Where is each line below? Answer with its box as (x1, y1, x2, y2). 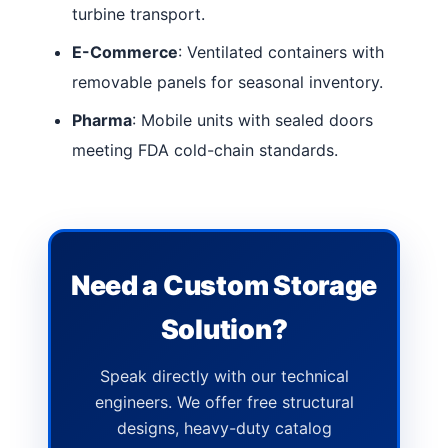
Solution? (160, 313, 288, 345)
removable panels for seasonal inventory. (72, 71, 383, 92)
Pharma (72, 109, 132, 130)
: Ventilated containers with (178, 41, 384, 62)
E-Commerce (72, 41, 178, 62)
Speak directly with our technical (99, 366, 349, 386)
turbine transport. (72, 3, 205, 24)
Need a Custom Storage (70, 269, 378, 301)
